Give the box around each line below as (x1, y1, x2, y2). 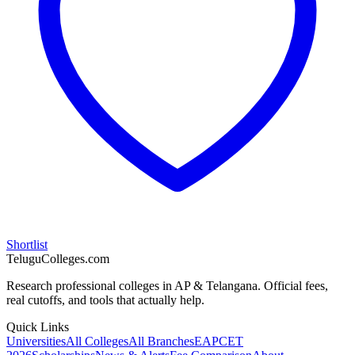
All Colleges (66, 334, 128, 349)
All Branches (128, 334, 194, 349)
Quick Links (6, 320, 69, 334)
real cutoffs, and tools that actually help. (6, 293, 204, 307)
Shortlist (6, 238, 48, 252)
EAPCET (194, 334, 243, 349)
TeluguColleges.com (6, 252, 109, 266)
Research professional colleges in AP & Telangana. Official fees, (6, 279, 328, 293)
